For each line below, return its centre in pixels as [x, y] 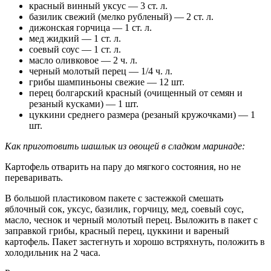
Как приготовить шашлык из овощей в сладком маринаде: [125, 146]
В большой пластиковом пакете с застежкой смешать [114, 198]
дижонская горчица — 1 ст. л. [90, 27]
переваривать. [34, 177]
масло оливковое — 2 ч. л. [83, 60]
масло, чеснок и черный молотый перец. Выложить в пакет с [131, 220]
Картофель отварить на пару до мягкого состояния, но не [123, 166]
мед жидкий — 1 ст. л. [75, 38]
